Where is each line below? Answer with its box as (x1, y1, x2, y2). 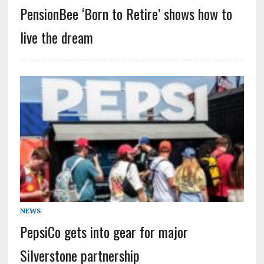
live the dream (19, 27, 93, 48)
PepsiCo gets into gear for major (19, 220, 188, 242)
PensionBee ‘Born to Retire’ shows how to (19, 3, 232, 25)
